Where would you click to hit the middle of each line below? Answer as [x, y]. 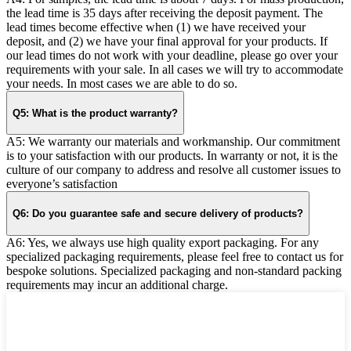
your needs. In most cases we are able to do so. [122, 83]
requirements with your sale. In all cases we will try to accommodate [175, 69]
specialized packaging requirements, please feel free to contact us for [175, 256]
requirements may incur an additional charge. [117, 284]
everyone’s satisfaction [62, 184]
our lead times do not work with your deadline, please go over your [172, 55]
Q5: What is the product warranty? [95, 113]
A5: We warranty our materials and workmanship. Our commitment [173, 142]
